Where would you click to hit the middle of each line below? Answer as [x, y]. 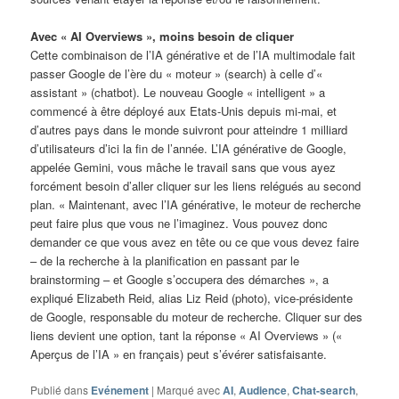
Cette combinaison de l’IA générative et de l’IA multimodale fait [193, 55]
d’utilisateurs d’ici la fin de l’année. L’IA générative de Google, [189, 148]
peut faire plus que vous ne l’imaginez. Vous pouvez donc [179, 223]
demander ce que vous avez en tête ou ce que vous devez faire [195, 242]
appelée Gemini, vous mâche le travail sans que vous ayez [183, 167]
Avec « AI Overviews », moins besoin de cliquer [163, 36]
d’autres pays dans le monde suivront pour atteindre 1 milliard [189, 130]
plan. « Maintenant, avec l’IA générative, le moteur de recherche [196, 204]
